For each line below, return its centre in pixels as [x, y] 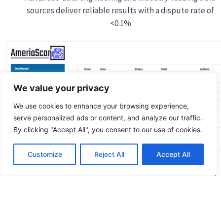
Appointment [96, 186]
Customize [45, 154]
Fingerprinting [96, 178]
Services [176, 195]
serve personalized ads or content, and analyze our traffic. [108, 118]
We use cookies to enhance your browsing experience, [101, 106]
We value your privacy [61, 88]
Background [176, 178]
